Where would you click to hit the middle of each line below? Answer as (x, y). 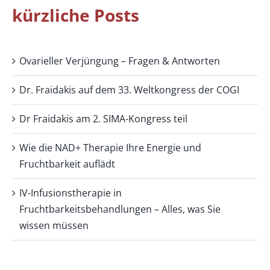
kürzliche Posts (76, 15)
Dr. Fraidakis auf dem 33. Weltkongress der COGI (129, 90)
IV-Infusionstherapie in (71, 193)
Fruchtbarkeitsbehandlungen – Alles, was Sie (120, 209)
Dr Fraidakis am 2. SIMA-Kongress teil (103, 119)
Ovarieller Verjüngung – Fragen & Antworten (120, 61)
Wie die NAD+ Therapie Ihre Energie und (110, 148)
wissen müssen (54, 226)
